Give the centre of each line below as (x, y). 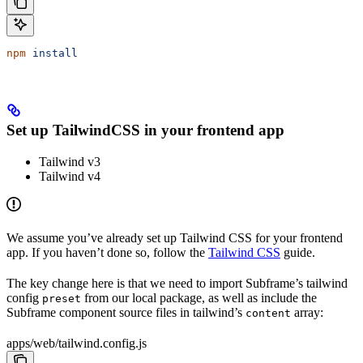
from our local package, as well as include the (199, 297)
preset (62, 298)
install (52, 53)
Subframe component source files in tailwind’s (126, 312)
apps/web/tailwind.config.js (77, 343)
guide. (298, 252)
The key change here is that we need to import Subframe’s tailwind (177, 283)
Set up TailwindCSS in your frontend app (145, 130)
